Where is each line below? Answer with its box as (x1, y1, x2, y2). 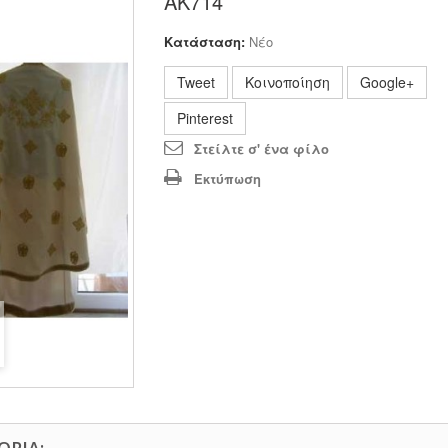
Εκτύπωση (193, 169, 261, 188)
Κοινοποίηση (244, 72, 330, 92)
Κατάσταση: (163, 32, 245, 51)
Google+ (359, 72, 414, 92)
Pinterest (176, 108, 233, 128)
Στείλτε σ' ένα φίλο (193, 139, 329, 158)
